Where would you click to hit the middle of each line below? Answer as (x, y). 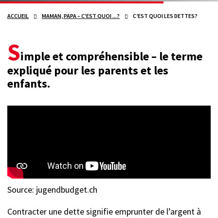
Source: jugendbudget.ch (52, 190)
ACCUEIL (18, 16)
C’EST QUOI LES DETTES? (165, 16)
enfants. (29, 84)
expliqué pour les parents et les (88, 71)
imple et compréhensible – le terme (111, 56)
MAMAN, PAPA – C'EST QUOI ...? (81, 16)
